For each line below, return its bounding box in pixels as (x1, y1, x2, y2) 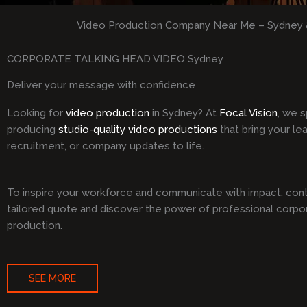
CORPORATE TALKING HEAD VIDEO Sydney (7, 52, 223, 65)
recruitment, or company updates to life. (7, 139, 204, 152)
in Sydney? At (149, 106, 219, 119)
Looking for (7, 106, 66, 119)
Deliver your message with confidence (7, 78, 195, 91)
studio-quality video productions (58, 123, 217, 136)
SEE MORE (29, 272, 76, 284)
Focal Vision (219, 106, 278, 119)
